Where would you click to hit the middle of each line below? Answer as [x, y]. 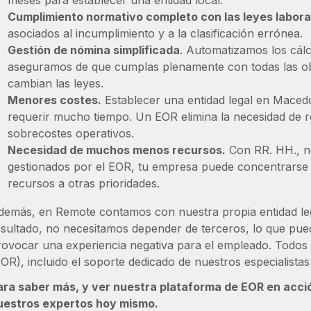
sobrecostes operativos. [70, 133]
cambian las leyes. [55, 83]
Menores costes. [54, 100]
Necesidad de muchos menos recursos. [116, 150]
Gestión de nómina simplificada [93, 50]
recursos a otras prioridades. [83, 183]
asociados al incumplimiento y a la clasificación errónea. [155, 33]
